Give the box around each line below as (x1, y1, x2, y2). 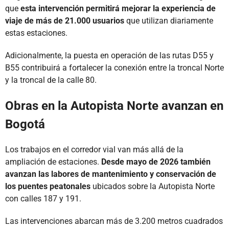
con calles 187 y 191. (5, 193, 81, 203)
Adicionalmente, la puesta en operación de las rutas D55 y (5, 50, 214, 60)
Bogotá (5, 117, 45, 131)
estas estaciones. (5, 28, 67, 38)
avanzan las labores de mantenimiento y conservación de (5, 169, 216, 179)
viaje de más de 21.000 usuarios (5, 15, 124, 26)
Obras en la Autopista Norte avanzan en (5, 98, 223, 113)
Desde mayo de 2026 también (101, 156, 211, 167)
